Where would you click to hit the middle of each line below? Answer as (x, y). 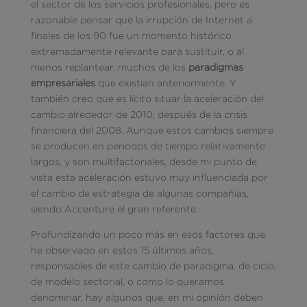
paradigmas (216, 67)
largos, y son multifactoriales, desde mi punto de (144, 162)
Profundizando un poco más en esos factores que (148, 234)
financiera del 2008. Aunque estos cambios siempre (152, 130)
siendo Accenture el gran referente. (114, 209)
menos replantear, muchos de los (109, 67)
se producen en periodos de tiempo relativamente (148, 146)
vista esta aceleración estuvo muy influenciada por (149, 177)
